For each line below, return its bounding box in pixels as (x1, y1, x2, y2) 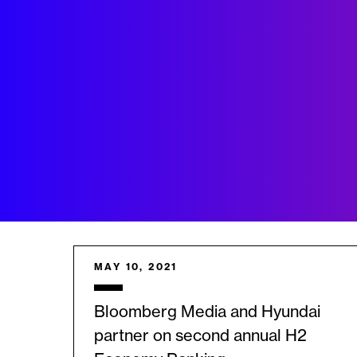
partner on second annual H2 (94, 328, 307, 344)
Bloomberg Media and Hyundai (94, 304, 320, 320)
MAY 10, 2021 (94, 261, 178, 272)
